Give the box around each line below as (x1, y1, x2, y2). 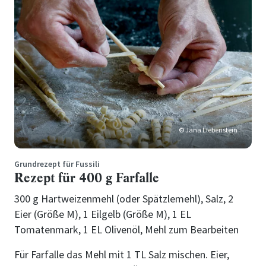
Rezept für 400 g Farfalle (14, 169, 159, 186)
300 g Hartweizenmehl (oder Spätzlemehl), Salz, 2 (14, 191, 233, 205)
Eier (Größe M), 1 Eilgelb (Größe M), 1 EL (14, 207, 191, 221)
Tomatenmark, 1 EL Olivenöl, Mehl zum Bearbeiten (14, 222, 239, 236)
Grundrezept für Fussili (14, 158, 100, 169)
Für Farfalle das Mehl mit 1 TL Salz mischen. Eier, (14, 247, 229, 261)
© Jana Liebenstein (179, 125, 237, 134)
